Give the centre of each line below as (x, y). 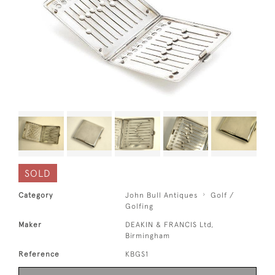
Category (36, 195)
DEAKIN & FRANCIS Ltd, (170, 224)
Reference (39, 254)
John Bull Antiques (162, 195)
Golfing (140, 206)
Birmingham (148, 235)
